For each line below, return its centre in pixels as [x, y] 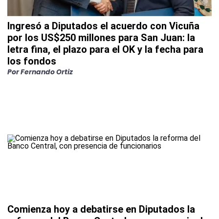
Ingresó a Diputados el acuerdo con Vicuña [103, 26]
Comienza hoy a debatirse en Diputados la [101, 209]
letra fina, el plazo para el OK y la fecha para [105, 50]
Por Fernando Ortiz [40, 72]
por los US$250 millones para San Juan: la [101, 38]
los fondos [32, 61]
